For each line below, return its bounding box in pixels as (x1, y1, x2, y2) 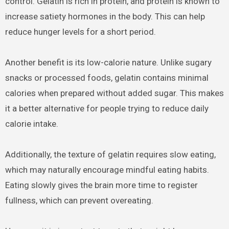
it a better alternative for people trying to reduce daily (5, 103, 209, 114)
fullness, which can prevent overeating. (5, 195, 153, 206)
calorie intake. (5, 119, 58, 129)
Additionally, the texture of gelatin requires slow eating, (5, 149, 216, 160)
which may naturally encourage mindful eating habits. (5, 165, 209, 175)
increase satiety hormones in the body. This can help (5, 11, 205, 22)
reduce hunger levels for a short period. (5, 27, 156, 37)
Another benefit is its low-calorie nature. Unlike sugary (5, 57, 212, 68)
